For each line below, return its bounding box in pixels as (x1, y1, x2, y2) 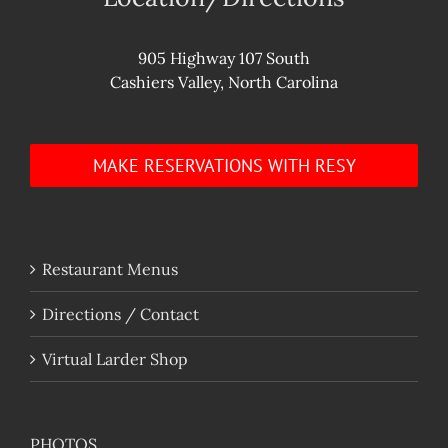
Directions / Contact (42, 303, 199, 324)
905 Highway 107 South (138, 47, 310, 68)
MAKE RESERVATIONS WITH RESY (92, 153, 356, 177)
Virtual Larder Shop (42, 348, 188, 369)
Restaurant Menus (42, 258, 178, 279)
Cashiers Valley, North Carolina (110, 71, 338, 92)
